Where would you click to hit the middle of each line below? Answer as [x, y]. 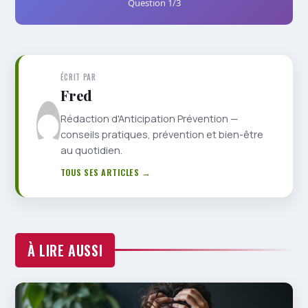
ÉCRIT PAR [78, 77]
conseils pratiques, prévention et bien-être [162, 134]
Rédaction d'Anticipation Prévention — [149, 118]
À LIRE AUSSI [65, 250]
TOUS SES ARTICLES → [106, 172]
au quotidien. [91, 150]
